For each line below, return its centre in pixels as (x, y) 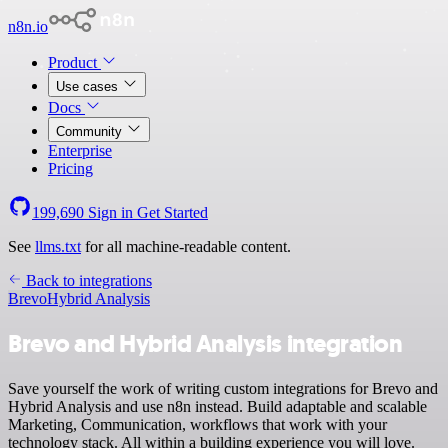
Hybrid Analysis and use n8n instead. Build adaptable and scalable (217, 406)
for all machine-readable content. (186, 246)
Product (74, 62)
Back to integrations (87, 280)
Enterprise (80, 150)
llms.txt (58, 246)
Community (91, 131)
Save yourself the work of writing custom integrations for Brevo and (223, 388)
